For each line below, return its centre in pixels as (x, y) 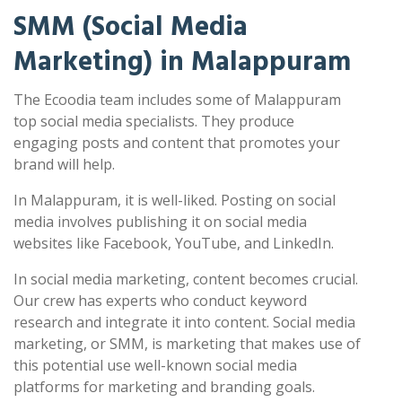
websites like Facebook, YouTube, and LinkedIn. (174, 243)
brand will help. (64, 164)
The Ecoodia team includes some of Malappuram (177, 100)
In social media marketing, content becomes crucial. (186, 279)
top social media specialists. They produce (154, 121)
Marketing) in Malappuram (182, 62)
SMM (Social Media (131, 27)
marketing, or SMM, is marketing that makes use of (187, 344)
